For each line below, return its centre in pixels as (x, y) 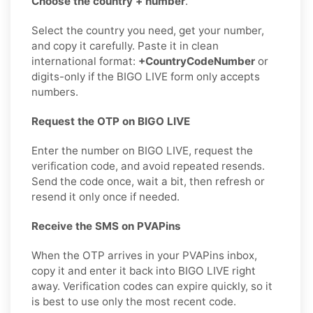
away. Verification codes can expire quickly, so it (152, 286)
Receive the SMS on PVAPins (106, 226)
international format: (85, 61)
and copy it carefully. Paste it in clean (125, 45)
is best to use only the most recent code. (134, 301)
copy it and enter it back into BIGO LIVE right (144, 270)
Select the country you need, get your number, (148, 30)
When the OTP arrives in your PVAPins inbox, (144, 255)
